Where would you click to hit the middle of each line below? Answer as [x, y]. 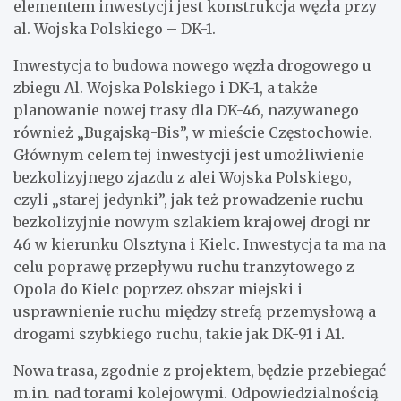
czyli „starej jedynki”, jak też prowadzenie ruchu [188, 200]
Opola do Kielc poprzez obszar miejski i [158, 290]
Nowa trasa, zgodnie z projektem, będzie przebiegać [200, 371]
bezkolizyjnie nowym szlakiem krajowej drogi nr [192, 222]
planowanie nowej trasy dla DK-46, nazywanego [186, 111]
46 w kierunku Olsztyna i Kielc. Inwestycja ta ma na [200, 245]
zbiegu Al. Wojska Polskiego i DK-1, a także [166, 88]
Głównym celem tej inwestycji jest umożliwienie [189, 155]
